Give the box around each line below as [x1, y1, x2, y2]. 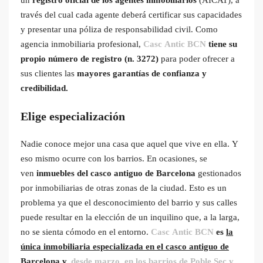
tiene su [206, 38, 237, 49]
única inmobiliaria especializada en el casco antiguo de [21, 241, 229, 252]
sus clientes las [21, 68, 77, 79]
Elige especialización [21, 109, 125, 123]
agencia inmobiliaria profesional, [21, 38, 143, 49]
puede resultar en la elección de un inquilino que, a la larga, [21, 211, 240, 222]
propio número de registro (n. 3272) [21, 53, 159, 64]
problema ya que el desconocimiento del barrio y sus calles [21, 197, 237, 208]
